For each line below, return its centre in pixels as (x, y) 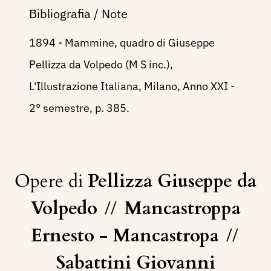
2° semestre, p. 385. (79, 108)
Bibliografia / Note (78, 14)
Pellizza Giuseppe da (172, 181)
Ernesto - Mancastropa (127, 236)
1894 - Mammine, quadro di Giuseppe (122, 43)
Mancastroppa (180, 209)
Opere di (51, 181)
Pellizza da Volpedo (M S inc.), (101, 65)
